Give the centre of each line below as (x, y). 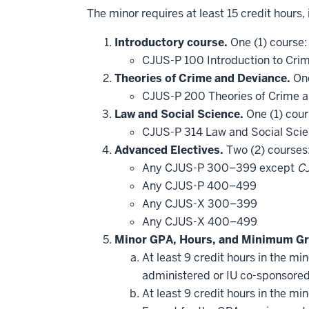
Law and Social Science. (179, 114)
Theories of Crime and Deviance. (202, 78)
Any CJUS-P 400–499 (199, 186)
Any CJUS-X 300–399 (200, 204)
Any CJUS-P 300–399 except (220, 168)
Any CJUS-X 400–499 (200, 222)
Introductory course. (171, 42)
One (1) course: (267, 42)
